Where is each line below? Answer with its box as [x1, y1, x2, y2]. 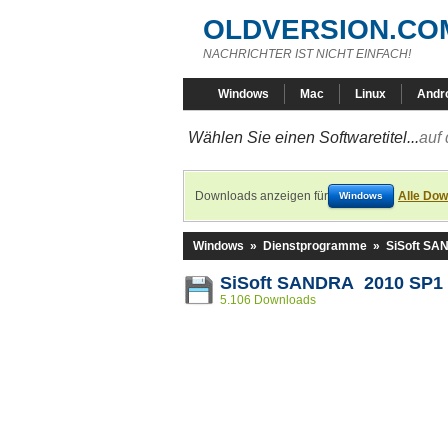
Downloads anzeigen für [195, 189, 328, 203]
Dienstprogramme [263, 239, 367, 253]
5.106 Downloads [220, 293, 316, 307]
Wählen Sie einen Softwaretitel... [188, 129, 419, 146]
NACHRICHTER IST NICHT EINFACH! [203, 47, 411, 61]
